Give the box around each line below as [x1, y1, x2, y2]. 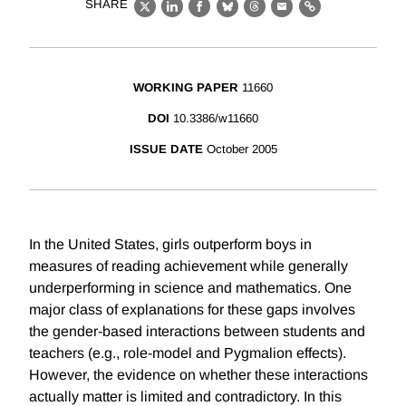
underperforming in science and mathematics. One [29, 280, 352, 296]
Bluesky [227, 8, 284, 24]
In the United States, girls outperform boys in [29, 237, 312, 253]
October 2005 [206, 142, 277, 157]
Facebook [198, 8, 268, 24]
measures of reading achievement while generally [29, 258, 348, 275]
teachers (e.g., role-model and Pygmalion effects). [29, 345, 346, 362]
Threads [254, 8, 312, 24]
